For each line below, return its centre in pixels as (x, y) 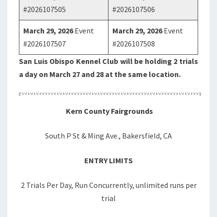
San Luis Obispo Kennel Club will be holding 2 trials (108, 61)
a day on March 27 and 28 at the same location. (100, 74)
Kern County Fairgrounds (108, 111)
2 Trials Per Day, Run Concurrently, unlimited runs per (108, 185)
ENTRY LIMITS (108, 160)
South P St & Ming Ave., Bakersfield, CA (108, 136)
